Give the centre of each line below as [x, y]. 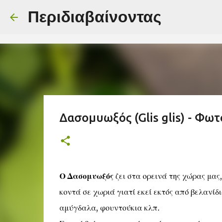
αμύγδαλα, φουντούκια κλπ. [109, 208]
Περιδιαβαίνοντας [95, 17]
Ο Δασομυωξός [86, 176]
